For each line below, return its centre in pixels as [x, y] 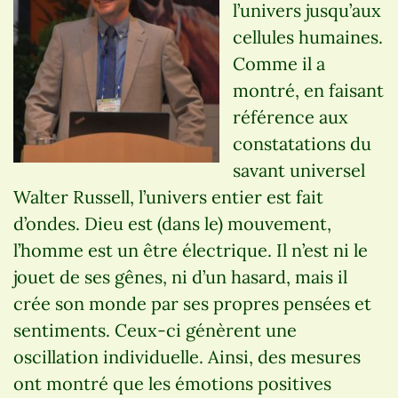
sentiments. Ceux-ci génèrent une [155, 330]
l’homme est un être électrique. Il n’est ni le [191, 250]
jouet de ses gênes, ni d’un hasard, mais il [180, 276]
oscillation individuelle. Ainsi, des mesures [187, 356]
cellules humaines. [308, 36]
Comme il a [279, 63]
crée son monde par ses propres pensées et [192, 303]
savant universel [299, 170]
